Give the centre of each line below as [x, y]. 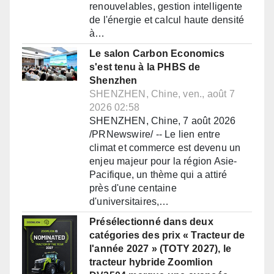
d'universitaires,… [129, 202]
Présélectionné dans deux [151, 222]
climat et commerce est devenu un [165, 148]
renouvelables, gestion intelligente [166, 7]
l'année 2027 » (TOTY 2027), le [160, 249]
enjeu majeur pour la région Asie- [163, 161]
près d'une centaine [133, 188]
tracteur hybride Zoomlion [151, 262]
